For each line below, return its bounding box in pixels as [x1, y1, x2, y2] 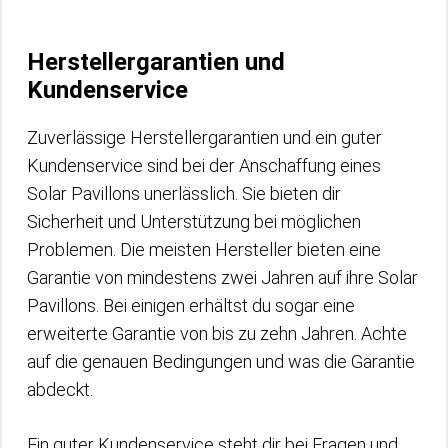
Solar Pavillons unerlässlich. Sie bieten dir [27, 182, 341, 204]
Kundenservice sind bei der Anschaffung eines [27, 154, 381, 176]
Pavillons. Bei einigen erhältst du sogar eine [27, 294, 355, 316]
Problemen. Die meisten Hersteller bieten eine [27, 238, 381, 260]
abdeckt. [27, 378, 93, 400]
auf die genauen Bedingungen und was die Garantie [27, 350, 415, 372]
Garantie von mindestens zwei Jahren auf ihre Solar [27, 266, 418, 288]
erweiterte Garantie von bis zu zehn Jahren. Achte [27, 322, 407, 344]
